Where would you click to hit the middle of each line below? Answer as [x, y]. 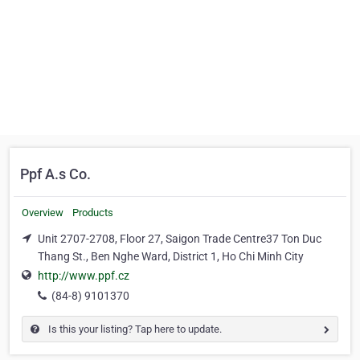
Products [93, 213]
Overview [43, 213]
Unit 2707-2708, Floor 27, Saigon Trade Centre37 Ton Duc [180, 239]
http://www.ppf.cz [84, 276]
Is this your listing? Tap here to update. [134, 329]
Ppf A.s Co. [55, 174]
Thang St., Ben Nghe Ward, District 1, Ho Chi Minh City [171, 256]
